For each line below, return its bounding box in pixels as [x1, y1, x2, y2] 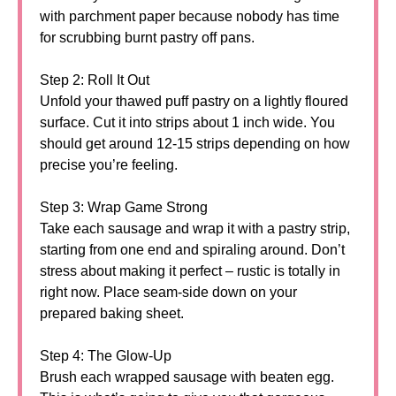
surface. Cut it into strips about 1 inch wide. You [40, 115, 335, 130]
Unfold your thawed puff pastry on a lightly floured [40, 94, 348, 109]
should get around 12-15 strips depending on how [40, 136, 350, 151]
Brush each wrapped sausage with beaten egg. [40, 369, 334, 385]
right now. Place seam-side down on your [40, 285, 297, 300]
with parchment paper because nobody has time [40, 9, 339, 24]
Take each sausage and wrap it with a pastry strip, [40, 221, 350, 236]
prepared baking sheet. [40, 306, 184, 321]
